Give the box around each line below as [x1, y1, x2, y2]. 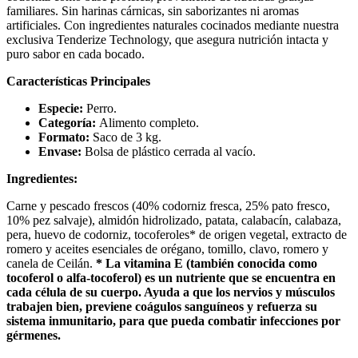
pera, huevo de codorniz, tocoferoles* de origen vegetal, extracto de [6, 228, 347, 242]
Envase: [38, 145, 82, 159]
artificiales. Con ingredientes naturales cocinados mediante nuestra [6, 18, 339, 33]
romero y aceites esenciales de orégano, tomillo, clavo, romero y [6, 242, 328, 257]
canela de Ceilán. [6, 257, 96, 271]
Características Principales [6, 74, 150, 89]
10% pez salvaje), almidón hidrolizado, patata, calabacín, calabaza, [6, 213, 341, 228]
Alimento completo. [96, 116, 199, 130]
